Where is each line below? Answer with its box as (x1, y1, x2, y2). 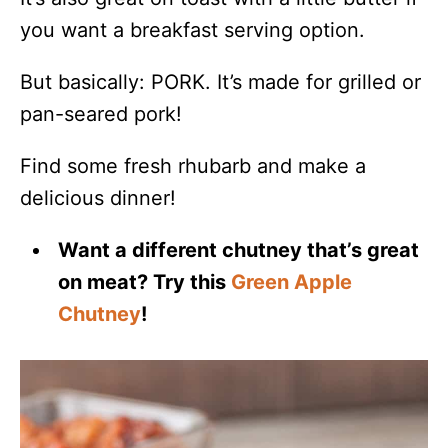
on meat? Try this (58, 270, 232, 295)
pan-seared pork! (20, 102, 182, 127)
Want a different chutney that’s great (58, 238, 420, 263)
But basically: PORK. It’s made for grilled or (20, 70, 421, 95)
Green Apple (231, 270, 353, 295)
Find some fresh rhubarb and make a (20, 154, 366, 179)
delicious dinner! (20, 186, 176, 211)
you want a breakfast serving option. (20, 18, 365, 43)
